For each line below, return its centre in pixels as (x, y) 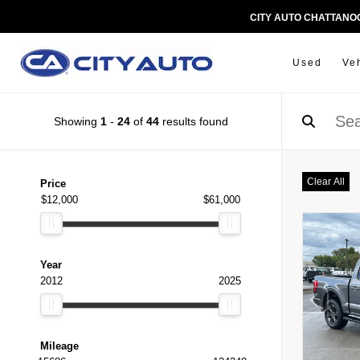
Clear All (326, 182)
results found (193, 121)
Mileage (59, 346)
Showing (77, 121)
